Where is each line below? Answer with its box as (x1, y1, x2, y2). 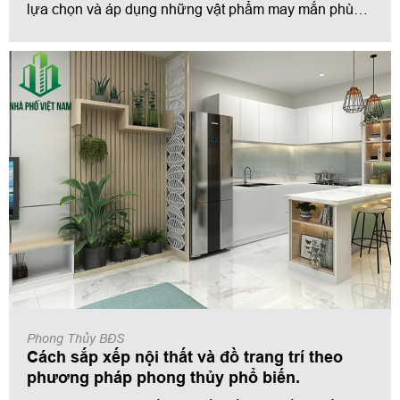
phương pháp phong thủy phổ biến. (27, 368, 300, 387)
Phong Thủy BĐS (27, 331, 124, 346)
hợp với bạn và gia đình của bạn (27, 22, 232, 39)
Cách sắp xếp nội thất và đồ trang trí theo (27, 347, 343, 367)
